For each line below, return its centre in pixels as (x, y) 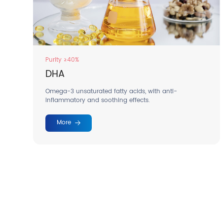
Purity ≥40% (62, 60)
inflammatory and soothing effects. (98, 100)
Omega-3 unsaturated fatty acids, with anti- (111, 91)
